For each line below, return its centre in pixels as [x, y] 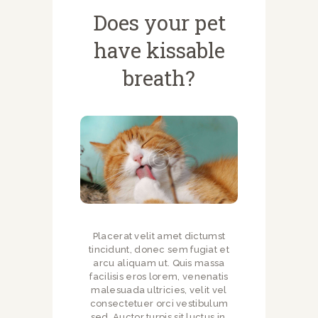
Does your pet [159, 22]
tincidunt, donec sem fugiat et [159, 250]
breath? [159, 77]
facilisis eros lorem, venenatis [159, 277]
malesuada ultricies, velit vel [159, 290]
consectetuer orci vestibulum [159, 304]
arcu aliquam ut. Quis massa [159, 263]
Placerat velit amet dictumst [159, 236]
